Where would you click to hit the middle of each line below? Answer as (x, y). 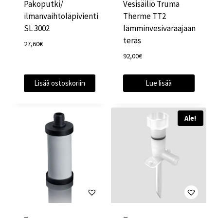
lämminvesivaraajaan (159, 28)
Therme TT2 (144, 16)
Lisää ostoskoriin (59, 83)
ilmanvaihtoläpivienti (61, 16)
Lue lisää (159, 83)
